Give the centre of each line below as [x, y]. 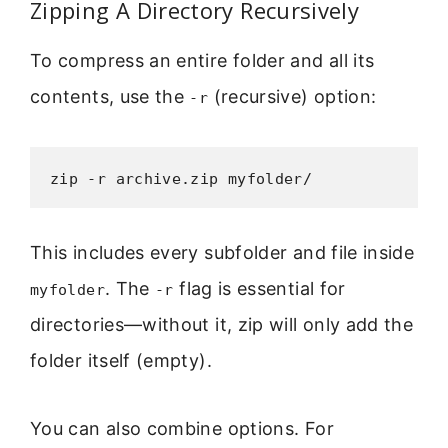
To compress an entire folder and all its [202, 60]
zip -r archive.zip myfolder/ [181, 178]
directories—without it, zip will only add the [222, 324]
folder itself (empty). [121, 360]
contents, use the [110, 96]
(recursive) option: [292, 96]
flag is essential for [259, 288]
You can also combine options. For [182, 429]
